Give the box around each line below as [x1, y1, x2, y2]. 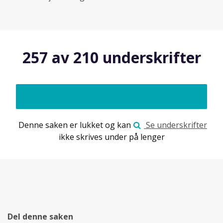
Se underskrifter [144, 119, 207, 130]
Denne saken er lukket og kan [18, 119, 131, 130]
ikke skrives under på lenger [58, 131, 165, 142]
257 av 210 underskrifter [22, 47, 201, 68]
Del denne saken [7, 211, 73, 222]
